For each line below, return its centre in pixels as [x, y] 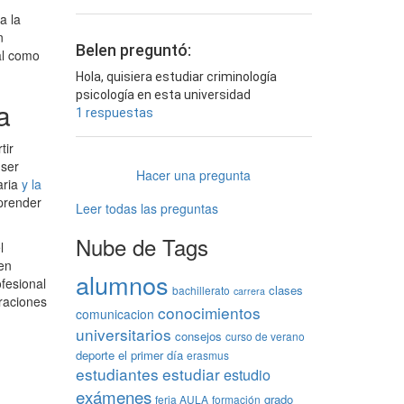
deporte [95, 355]
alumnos [122, 285]
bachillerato [201, 290]
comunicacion [115, 314]
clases [285, 290]
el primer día [150, 355]
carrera [249, 291]
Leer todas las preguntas [147, 209]
